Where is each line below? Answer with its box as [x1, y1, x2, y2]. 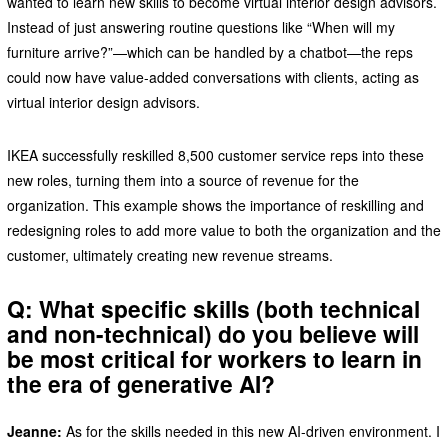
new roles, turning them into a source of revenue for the [6, 169, 359, 190]
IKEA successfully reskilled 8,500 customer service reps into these [6, 144, 424, 165]
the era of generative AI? [6, 366, 275, 400]
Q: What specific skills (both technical [6, 291, 420, 325]
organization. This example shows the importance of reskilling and [6, 194, 424, 215]
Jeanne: [6, 420, 62, 441]
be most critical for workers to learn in [6, 341, 422, 375]
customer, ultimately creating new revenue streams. [6, 244, 333, 265]
